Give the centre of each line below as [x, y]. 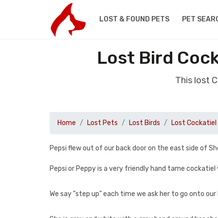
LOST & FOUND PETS [134, 19]
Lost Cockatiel [194, 123]
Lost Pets [102, 123]
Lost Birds [145, 123]
